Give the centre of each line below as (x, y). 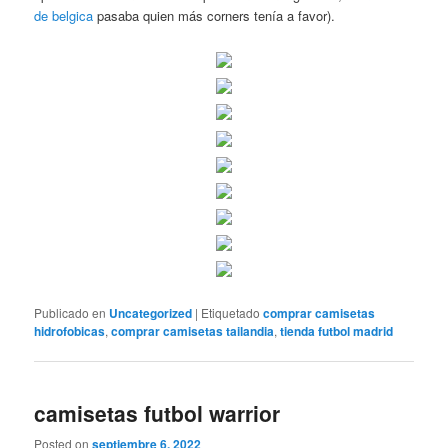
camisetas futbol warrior (157, 412)
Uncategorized (151, 312)
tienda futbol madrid (337, 330)
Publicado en (70, 312)
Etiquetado (231, 312)
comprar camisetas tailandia (193, 330)
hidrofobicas (70, 330)
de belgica (64, 15)
